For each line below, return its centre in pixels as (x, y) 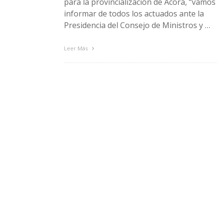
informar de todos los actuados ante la (134, 13)
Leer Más (77, 48)
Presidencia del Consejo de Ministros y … (137, 25)
